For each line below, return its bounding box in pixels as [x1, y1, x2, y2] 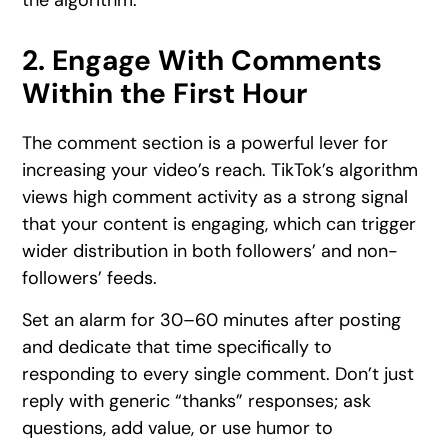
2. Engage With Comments [22, 42, 383, 80]
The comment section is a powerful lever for [22, 131, 389, 156]
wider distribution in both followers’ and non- [22, 239, 399, 264]
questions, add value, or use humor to [22, 415, 334, 440]
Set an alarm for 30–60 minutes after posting [22, 307, 402, 332]
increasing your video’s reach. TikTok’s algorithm [22, 158, 419, 183]
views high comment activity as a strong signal [22, 185, 409, 210]
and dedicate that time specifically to [22, 334, 333, 359]
